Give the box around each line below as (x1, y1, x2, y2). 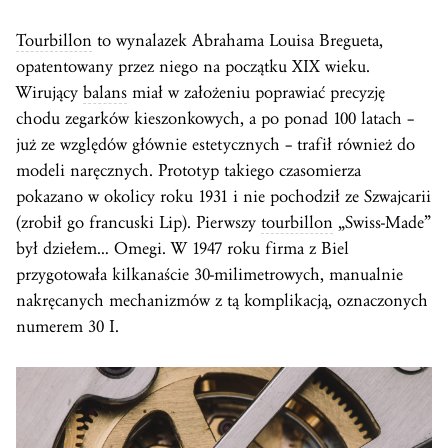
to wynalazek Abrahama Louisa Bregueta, (92, 30, 383, 52)
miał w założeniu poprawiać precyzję (127, 82, 385, 104)
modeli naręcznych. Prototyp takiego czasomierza (16, 160, 361, 182)
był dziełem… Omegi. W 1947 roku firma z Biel (16, 238, 349, 260)
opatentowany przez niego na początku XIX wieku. (16, 56, 370, 78)
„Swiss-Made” (333, 212, 431, 234)
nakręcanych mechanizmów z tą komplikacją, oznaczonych (16, 290, 428, 312)
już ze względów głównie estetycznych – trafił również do (16, 134, 415, 156)
